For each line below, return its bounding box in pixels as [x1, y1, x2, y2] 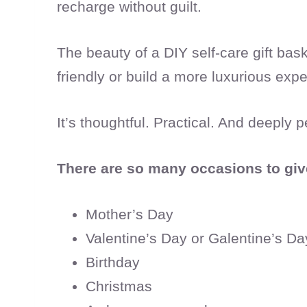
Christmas [86, 278, 152, 295]
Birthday [86, 254, 140, 271]
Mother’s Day [86, 206, 173, 223]
